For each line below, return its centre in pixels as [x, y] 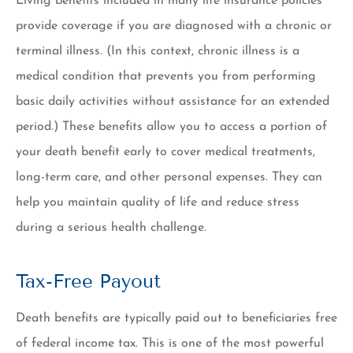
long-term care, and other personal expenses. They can [169, 177]
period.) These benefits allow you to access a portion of [171, 126]
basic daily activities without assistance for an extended [173, 101]
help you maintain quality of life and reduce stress [158, 202]
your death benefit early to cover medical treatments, [165, 152]
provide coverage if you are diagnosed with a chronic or [174, 26]
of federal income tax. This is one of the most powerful [170, 343]
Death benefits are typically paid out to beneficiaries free [176, 318]
